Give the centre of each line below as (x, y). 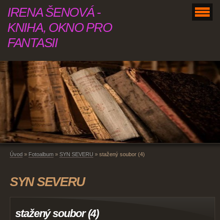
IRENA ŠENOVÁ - (54, 12)
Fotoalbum (41, 154)
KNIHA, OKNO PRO (60, 27)
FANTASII (32, 43)
